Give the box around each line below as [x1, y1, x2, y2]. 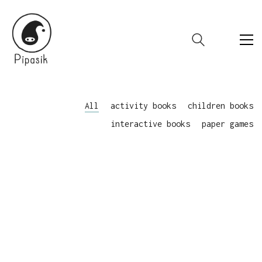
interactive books [111, 118, 190, 129]
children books [188, 100, 253, 111]
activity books [111, 100, 176, 111]
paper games [202, 118, 253, 129]
